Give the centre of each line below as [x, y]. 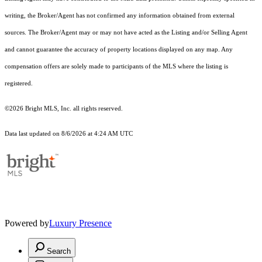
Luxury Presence [80, 223]
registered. [19, 84]
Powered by [27, 223]
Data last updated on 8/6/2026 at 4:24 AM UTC [69, 134]
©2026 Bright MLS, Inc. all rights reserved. [64, 109]
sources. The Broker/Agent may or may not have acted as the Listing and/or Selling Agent [126, 33]
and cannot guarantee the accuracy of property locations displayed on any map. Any [119, 50]
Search [59, 251]
